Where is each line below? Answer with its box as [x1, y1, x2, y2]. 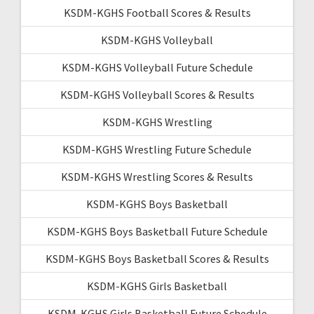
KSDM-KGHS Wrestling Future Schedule [62, 142, 252, 156]
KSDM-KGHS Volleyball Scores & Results [60, 87, 254, 102]
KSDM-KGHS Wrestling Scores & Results [61, 169, 253, 184]
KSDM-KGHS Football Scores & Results [63, 5, 251, 20]
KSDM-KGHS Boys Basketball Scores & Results [45, 251, 269, 266]
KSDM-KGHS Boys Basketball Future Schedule [46, 224, 268, 238]
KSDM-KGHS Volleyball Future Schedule [61, 60, 253, 74]
